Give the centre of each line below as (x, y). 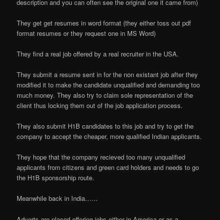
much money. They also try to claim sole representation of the (105, 95)
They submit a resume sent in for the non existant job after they (108, 75)
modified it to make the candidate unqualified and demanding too (109, 85)
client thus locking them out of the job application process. (100, 106)
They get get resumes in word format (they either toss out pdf (104, 23)
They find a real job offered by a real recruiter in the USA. (98, 54)
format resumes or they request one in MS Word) (86, 33)
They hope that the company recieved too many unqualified (101, 157)
